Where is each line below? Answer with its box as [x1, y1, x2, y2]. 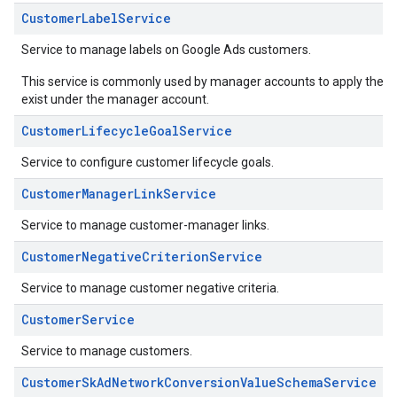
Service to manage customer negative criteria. [21, 281, 279, 295]
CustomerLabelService [21, 10, 171, 27]
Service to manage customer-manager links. [21, 218, 269, 232]
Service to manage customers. [21, 344, 192, 358]
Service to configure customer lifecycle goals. [21, 155, 274, 169]
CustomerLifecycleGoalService [21, 122, 232, 139]
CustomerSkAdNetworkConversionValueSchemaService [21, 374, 377, 391]
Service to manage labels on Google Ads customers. [21, 43, 311, 57]
